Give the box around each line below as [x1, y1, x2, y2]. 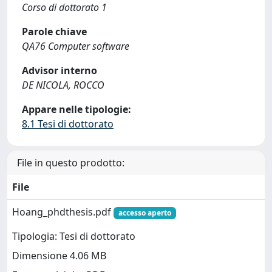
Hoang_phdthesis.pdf [12, 205, 114, 219]
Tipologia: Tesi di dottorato [12, 229, 135, 243]
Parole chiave [22, 25, 87, 38]
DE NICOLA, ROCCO [22, 78, 104, 92]
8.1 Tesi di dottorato [22, 117, 114, 131]
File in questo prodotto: [17, 156, 124, 169]
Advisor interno [22, 64, 97, 77]
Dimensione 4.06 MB [12, 249, 106, 263]
